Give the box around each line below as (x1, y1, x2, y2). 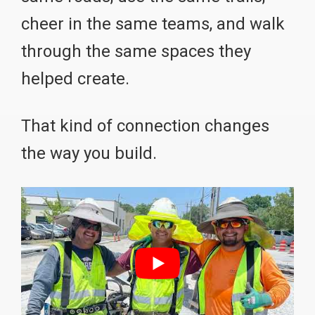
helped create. (21, 68, 129, 89)
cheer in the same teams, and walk (21, 13, 285, 34)
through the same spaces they (21, 41, 251, 61)
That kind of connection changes (21, 115, 269, 136)
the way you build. (21, 143, 157, 163)
